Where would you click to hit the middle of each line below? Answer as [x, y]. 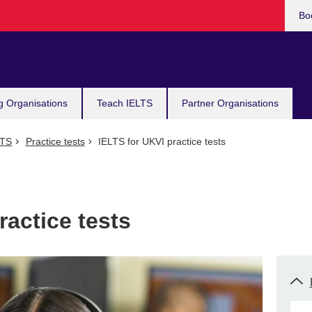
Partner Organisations [230, 103]
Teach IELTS [125, 103]
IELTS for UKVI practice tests [160, 141]
